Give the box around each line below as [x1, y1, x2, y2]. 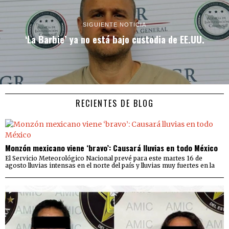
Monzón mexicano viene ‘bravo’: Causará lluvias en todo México [5, 142, 218, 153]
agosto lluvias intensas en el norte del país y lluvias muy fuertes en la [5, 161, 215, 169]
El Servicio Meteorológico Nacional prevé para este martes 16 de [5, 154, 202, 162]
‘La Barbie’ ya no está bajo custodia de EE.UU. [25, 32, 204, 47]
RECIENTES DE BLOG [75, 97, 154, 109]
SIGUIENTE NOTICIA [83, 21, 146, 28]
